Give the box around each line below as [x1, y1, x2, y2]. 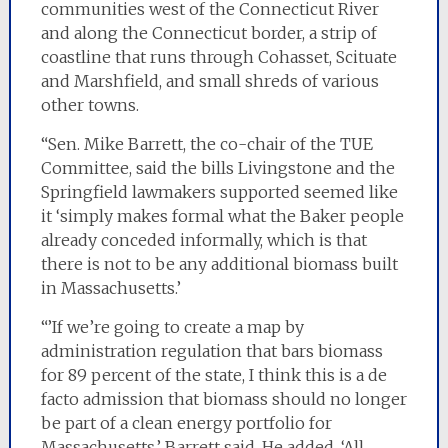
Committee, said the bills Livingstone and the [40, 158, 395, 178]
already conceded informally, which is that [40, 230, 367, 250]
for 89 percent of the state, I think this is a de [40, 365, 387, 385]
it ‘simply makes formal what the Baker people [40, 206, 404, 226]
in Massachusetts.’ [40, 278, 181, 298]
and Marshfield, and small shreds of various [40, 71, 379, 91]
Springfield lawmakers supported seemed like [40, 182, 398, 202]
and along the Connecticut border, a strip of [40, 23, 377, 43]
